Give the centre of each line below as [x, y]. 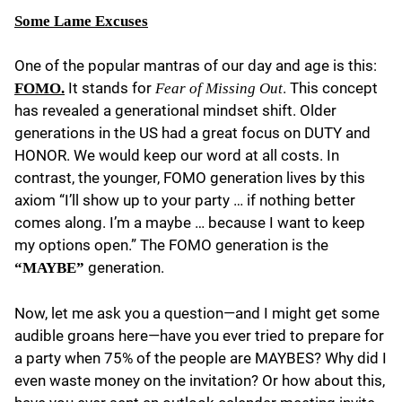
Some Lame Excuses [81, 21]
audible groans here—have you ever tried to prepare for [199, 335]
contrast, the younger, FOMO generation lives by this [190, 178]
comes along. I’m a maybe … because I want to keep [190, 223]
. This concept [330, 88]
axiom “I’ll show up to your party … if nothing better [185, 201]
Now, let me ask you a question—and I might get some [197, 313]
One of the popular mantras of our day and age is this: [196, 66]
